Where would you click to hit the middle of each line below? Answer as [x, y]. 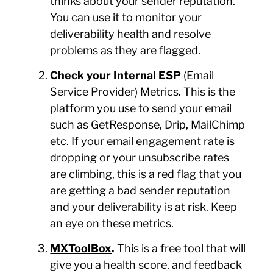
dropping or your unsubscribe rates [140, 158]
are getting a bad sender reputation [140, 190]
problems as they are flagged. [127, 50]
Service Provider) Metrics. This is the [143, 92]
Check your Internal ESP [116, 75]
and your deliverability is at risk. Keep [144, 207]
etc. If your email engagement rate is [143, 141]
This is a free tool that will [180, 248]
